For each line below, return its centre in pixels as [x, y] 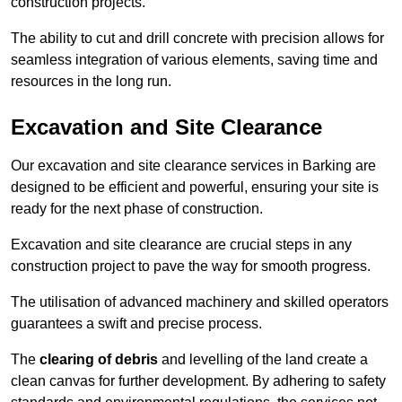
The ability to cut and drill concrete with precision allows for [197, 39]
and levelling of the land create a [263, 360]
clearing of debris [99, 360]
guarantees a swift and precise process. [136, 324]
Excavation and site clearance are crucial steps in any [181, 245]
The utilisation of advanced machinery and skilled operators [200, 302]
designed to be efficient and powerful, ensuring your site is [195, 188]
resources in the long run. [91, 82]
